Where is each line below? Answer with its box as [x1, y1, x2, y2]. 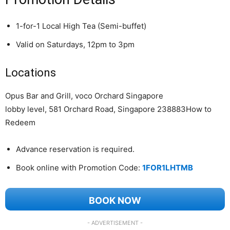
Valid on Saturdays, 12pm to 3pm [16, 39, 135, 49]
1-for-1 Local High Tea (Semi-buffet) [16, 21, 146, 31]
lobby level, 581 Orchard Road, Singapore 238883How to [5, 104, 212, 114]
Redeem [5, 117, 35, 127]
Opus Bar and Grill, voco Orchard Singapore [5, 90, 163, 101]
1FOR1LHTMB [142, 162, 193, 172]
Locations [5, 66, 56, 79]
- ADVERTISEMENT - [87, 219, 143, 226]
